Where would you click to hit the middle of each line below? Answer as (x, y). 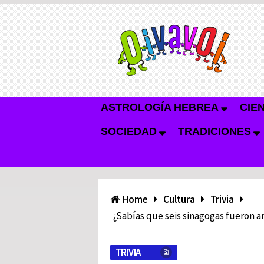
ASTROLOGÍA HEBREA (160, 107)
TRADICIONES (214, 131)
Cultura (179, 199)
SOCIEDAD (129, 131)
